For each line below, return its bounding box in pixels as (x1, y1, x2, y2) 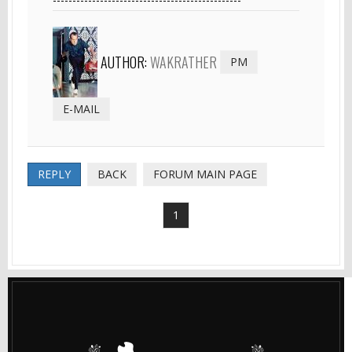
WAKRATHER (150, 51, 217, 72)
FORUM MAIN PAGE (153, 166, 257, 181)
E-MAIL (63, 101, 100, 116)
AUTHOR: (101, 51, 150, 72)
